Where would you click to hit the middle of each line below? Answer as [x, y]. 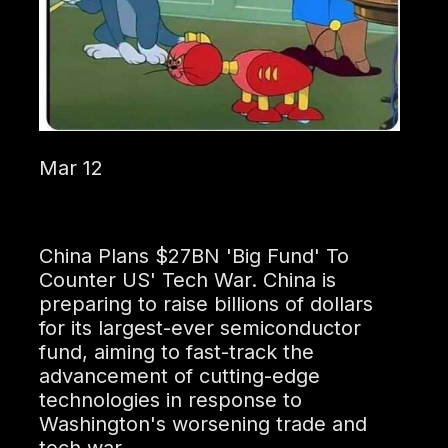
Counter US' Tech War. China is [187, 279]
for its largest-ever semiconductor [199, 327]
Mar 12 [70, 167]
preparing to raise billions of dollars [205, 303]
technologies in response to [170, 399]
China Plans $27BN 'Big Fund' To [193, 255]
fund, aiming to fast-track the [176, 351]
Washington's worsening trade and [202, 423]
